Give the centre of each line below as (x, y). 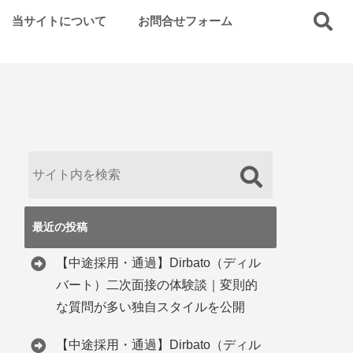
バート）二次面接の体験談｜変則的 (157, 285)
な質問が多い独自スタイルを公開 (150, 307)
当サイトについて (59, 21)
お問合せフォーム (185, 21)
